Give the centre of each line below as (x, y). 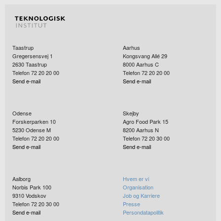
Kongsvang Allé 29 (145, 56)
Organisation (138, 187)
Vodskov (36, 196)
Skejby (131, 113)
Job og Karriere (141, 196)
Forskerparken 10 (34, 122)
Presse (131, 204)
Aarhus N (147, 130)
